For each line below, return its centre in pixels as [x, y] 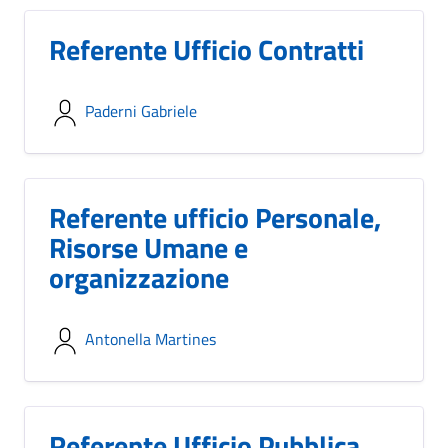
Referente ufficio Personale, [215, 217]
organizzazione [139, 277]
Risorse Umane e [148, 247]
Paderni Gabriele [141, 111]
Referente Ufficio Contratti [206, 49]
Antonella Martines [150, 339]
